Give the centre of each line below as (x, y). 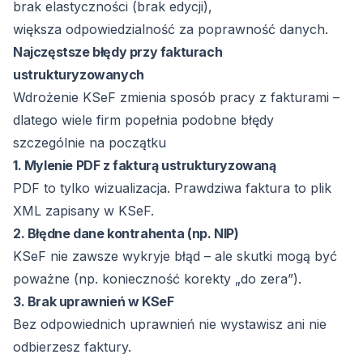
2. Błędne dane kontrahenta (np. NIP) (126, 233)
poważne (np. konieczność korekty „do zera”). (157, 279)
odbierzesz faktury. (72, 347)
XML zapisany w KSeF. (83, 211)
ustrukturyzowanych (79, 75)
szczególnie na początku (90, 143)
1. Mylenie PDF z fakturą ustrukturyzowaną (145, 165)
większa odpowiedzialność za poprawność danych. (171, 29)
